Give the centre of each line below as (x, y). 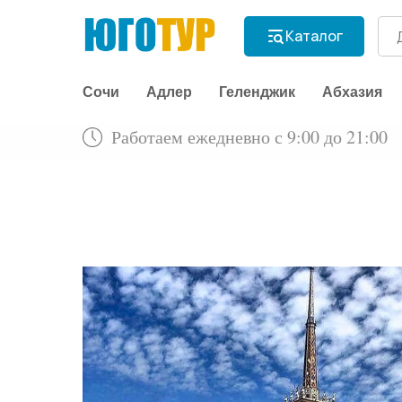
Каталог (315, 36)
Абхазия (352, 92)
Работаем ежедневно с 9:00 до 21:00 (249, 137)
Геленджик (257, 92)
